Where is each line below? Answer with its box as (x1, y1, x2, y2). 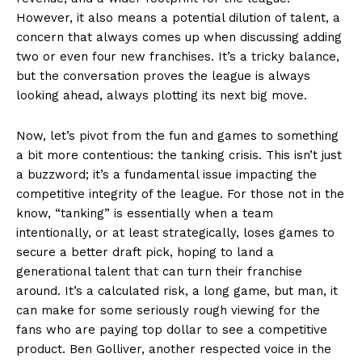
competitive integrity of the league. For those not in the (16, 186, 344, 201)
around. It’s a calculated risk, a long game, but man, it (16, 283, 338, 298)
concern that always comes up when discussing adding (16, 29, 342, 44)
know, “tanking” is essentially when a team (16, 205, 273, 221)
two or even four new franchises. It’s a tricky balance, (16, 48, 339, 64)
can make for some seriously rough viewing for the (16, 302, 320, 318)
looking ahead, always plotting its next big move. (16, 87, 307, 103)
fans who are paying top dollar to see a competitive (16, 322, 327, 337)
